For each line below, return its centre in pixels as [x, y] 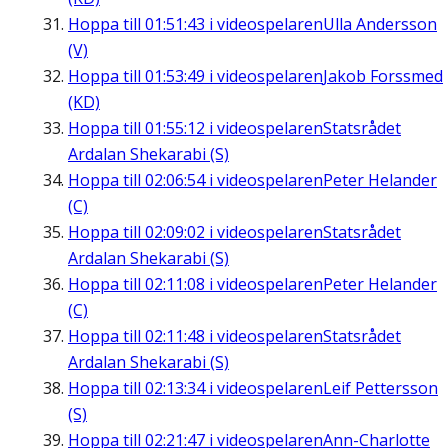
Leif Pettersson [380, 388]
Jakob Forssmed [383, 76]
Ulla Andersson [380, 24]
